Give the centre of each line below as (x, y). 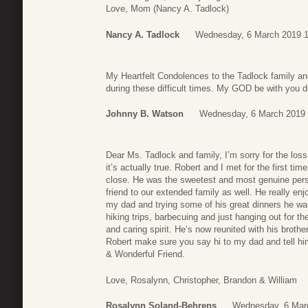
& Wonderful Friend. (145, 254)
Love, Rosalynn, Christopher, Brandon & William (201, 280)
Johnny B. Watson (145, 114)
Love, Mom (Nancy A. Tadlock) (167, 9)
